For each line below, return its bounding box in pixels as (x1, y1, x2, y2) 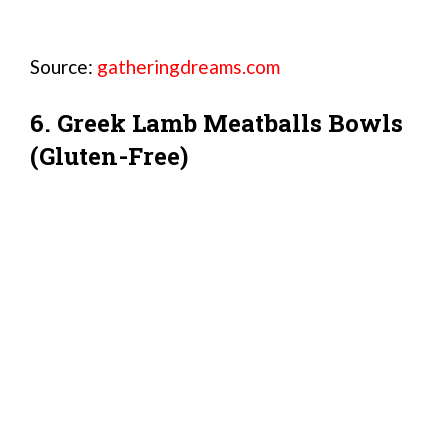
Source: (30, 55, 97, 79)
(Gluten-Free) (30, 140, 188, 173)
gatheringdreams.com (97, 55, 280, 79)
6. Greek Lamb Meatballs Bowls (30, 107, 403, 140)
